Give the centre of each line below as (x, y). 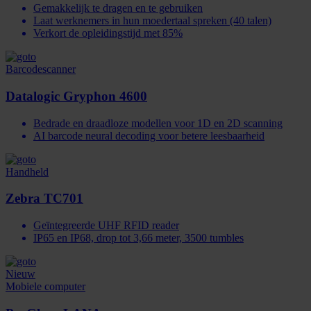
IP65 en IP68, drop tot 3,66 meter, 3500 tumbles (138, 238)
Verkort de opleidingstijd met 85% (108, 33)
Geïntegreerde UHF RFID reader (106, 226)
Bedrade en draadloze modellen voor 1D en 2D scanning (158, 123)
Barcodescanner (41, 69)
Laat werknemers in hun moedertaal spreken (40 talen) (152, 21)
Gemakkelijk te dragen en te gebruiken (118, 8)
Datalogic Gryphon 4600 (76, 96)
